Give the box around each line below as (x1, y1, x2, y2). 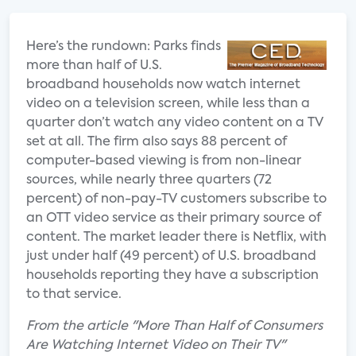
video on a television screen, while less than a (26, 98, 310, 110)
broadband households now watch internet (26, 79, 300, 91)
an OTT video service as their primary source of (26, 212, 321, 225)
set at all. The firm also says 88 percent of (26, 136, 287, 149)
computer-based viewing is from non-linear (26, 155, 301, 168)
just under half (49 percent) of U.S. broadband (26, 250, 316, 263)
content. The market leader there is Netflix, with (26, 231, 327, 244)
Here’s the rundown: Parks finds (26, 41, 221, 53)
